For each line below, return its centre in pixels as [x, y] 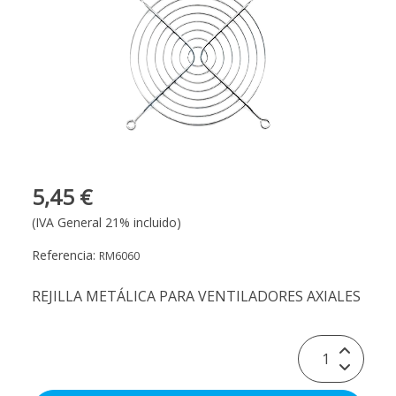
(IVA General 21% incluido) [107, 223]
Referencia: [65, 255]
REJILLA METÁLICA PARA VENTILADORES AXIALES [196, 297]
